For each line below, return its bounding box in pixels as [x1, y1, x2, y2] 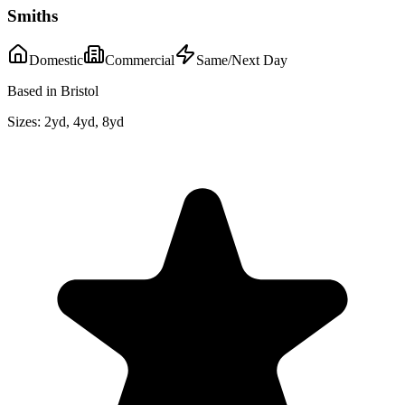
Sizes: [7, 113, 41, 129]
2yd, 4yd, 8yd [44, 113, 124, 129]
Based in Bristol [7, 82, 99, 99]
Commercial [105, 52, 174, 68]
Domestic [29, 52, 83, 68]
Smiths [7, 5, 58, 25]
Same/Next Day [196, 52, 287, 68]
